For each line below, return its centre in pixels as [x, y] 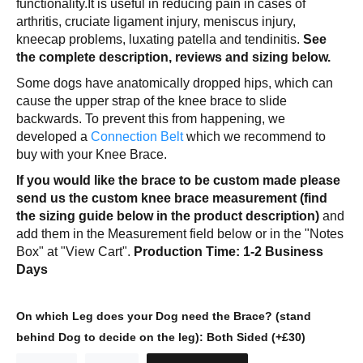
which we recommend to [254, 137]
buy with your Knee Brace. [92, 154]
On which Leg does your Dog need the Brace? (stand [164, 316]
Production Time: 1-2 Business [228, 252]
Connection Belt [137, 137]
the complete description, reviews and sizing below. [173, 57]
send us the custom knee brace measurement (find [172, 198]
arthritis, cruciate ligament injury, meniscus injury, [156, 21]
